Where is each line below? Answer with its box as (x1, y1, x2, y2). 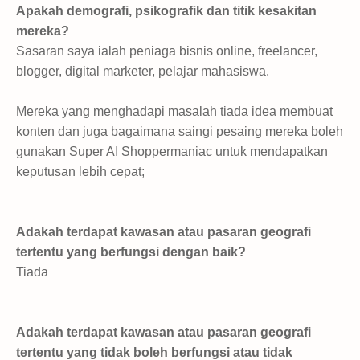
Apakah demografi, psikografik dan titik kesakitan (16, 3, 317, 18)
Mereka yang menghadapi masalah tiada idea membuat (16, 104, 333, 118)
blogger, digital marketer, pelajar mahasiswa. (16, 63, 269, 78)
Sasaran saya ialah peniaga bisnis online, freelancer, (16, 43, 317, 58)
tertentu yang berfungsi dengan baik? (16, 244, 246, 259)
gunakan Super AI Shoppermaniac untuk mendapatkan (16, 144, 328, 158)
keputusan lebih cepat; (16, 164, 145, 178)
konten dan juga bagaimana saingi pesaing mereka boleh (16, 124, 343, 138)
